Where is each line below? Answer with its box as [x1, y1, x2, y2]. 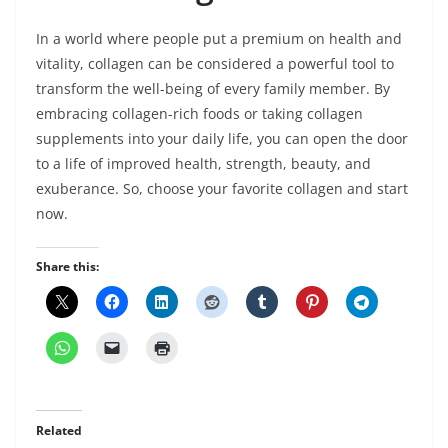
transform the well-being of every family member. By [36, 78, 390, 98]
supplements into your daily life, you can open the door [36, 128, 408, 148]
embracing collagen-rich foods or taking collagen [36, 103, 363, 123]
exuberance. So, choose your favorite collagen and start [36, 178, 408, 198]
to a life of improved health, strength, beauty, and [36, 153, 371, 173]
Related [36, 421, 82, 439]
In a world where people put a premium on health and [36, 28, 402, 48]
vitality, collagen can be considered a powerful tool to [36, 53, 394, 73]
